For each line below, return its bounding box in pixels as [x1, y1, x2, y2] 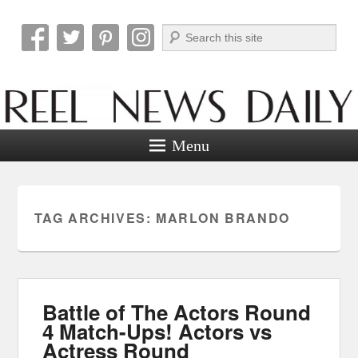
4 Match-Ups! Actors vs [42, 316, 272, 346]
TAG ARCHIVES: [34, 208, 156, 227]
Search [162, 26, 195, 38]
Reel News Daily [18, 38, 239, 70]
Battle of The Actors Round [42, 296, 312, 327]
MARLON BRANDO [155, 208, 290, 227]
